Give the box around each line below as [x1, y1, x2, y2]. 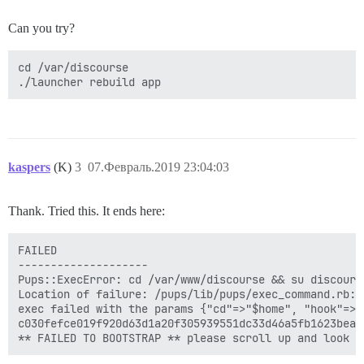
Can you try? [8, 21, 75, 35]
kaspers [8, 160, 50, 174]
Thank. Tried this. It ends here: [8, 204, 165, 218]
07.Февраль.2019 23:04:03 [88, 160, 229, 174]
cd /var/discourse [18, 60, 128, 75]
